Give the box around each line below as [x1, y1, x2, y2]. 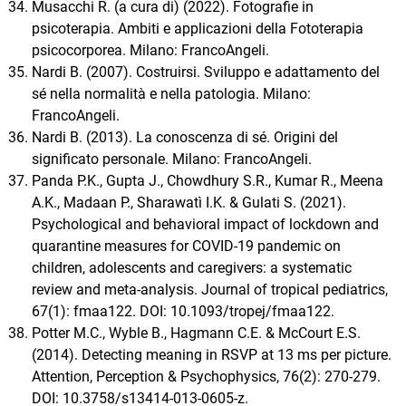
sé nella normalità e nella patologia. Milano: [32, 85, 311, 103]
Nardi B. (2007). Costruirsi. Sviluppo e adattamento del [32, 63, 380, 82]
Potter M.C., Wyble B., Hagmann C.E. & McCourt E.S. [32, 324, 361, 343]
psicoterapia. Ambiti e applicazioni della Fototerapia [32, 20, 363, 38]
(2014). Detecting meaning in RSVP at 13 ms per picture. [32, 346, 391, 364]
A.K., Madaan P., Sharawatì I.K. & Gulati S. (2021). [32, 194, 346, 212]
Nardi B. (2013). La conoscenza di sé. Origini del [32, 129, 338, 147]
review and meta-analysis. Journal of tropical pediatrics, [32, 281, 388, 299]
